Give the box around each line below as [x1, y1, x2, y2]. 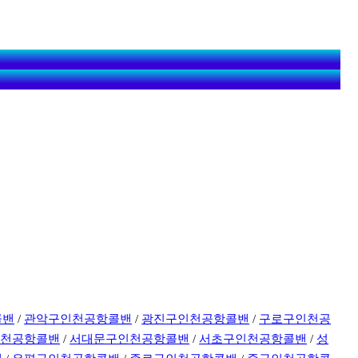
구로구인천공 [259, 312, 332, 325]
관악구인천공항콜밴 [24, 312, 133, 325]
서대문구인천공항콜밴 [70, 332, 190, 345]
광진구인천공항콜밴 [141, 312, 250, 325]
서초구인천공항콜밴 [199, 332, 308, 345]
